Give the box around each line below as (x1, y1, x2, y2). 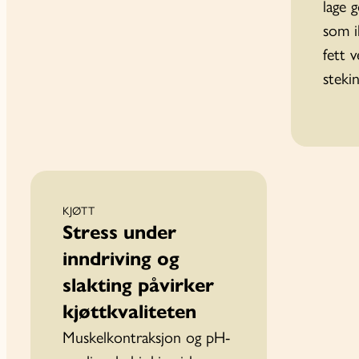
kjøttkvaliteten (63, 299, 202, 324)
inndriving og (63, 246, 179, 271)
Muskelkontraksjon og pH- (63, 327, 230, 347)
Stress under (63, 220, 176, 244)
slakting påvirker (63, 272, 214, 297)
